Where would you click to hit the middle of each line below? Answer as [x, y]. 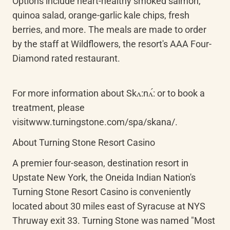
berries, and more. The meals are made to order [109, 30]
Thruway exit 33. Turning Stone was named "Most [114, 221]
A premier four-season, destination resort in [100, 163]
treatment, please [49, 108]
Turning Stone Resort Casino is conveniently [102, 192]
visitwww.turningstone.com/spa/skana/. [95, 122]
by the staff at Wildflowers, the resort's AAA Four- [112, 44]
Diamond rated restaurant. [66, 58]
